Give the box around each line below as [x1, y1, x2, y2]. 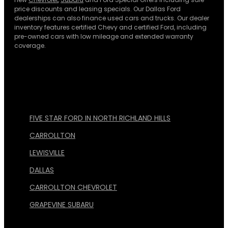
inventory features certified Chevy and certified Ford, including [14, 23, 207, 32]
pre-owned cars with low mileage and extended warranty [14, 32, 193, 41]
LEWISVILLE [30, 148, 65, 158]
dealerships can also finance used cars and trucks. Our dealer [14, 14, 209, 23]
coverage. [14, 41, 46, 50]
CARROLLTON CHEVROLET [30, 182, 117, 193]
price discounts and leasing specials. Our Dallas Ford [14, 5, 181, 14]
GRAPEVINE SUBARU [30, 199, 94, 210]
